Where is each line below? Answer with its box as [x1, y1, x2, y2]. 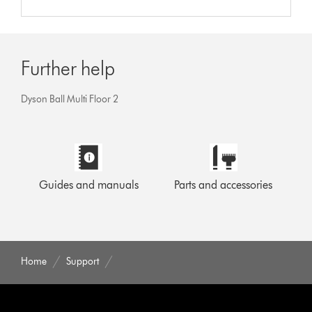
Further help [21, 56, 116, 80]
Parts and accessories [174, 178, 273, 192]
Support [66, 255, 100, 267]
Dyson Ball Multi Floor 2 [21, 93, 119, 105]
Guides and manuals [38, 178, 139, 192]
